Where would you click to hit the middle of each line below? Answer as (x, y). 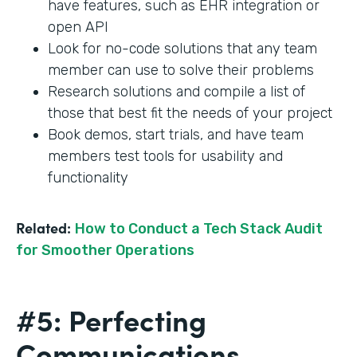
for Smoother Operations (105, 251)
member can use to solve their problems (183, 71)
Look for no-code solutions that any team (182, 49)
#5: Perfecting (111, 320)
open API (82, 27)
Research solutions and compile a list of (177, 92)
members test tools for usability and (165, 157)
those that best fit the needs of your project (190, 114)
